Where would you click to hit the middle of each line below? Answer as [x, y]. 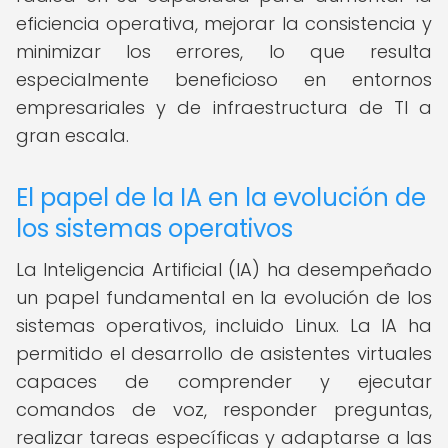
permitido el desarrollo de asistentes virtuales [224, 353]
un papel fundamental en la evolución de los [224, 297]
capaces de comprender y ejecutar [224, 381]
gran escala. [72, 135]
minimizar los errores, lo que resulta [224, 51]
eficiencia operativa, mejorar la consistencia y [224, 23]
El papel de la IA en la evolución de [221, 197]
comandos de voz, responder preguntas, [224, 409]
